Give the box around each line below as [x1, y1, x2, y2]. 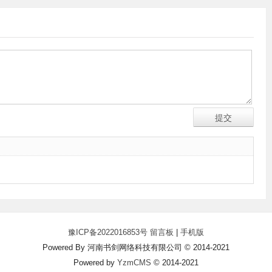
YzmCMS [117, 258, 151, 267]
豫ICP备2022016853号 [68, 228, 150, 237]
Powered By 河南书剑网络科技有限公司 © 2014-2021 [42, 243, 229, 252]
